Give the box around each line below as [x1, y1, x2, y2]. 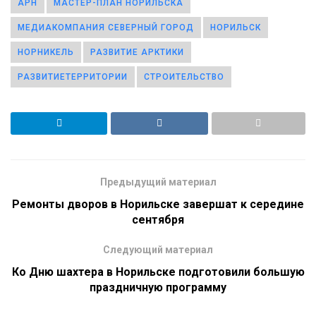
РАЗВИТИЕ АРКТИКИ [90, 47, 184, 57]
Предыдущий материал [99, 176, 217, 188]
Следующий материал [103, 243, 213, 255]
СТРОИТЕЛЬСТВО [144, 71, 224, 82]
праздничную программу [90, 280, 226, 294]
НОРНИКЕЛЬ [18, 47, 74, 57]
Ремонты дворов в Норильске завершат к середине [12, 197, 304, 211]
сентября [132, 212, 184, 226]
